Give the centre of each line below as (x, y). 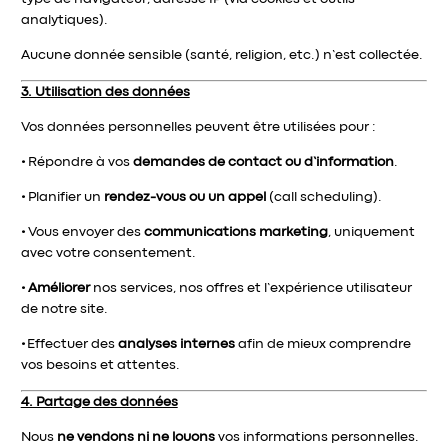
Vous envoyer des (85, 232)
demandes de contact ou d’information (263, 162)
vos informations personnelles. (316, 437)
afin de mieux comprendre (322, 344)
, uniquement (371, 232)
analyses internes (176, 344)
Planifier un (65, 197)
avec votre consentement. (108, 253)
